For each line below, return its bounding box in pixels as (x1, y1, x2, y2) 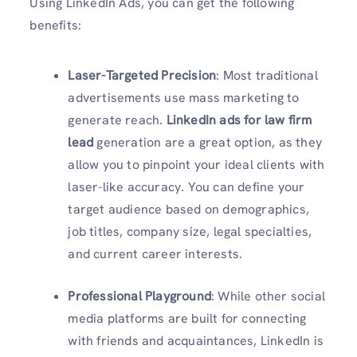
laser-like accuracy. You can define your (68, 178, 305, 195)
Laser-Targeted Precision (68, 66, 217, 84)
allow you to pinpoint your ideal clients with (68, 155, 325, 173)
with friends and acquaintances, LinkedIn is (68, 331, 324, 349)
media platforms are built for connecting (68, 309, 307, 327)
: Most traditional (216, 66, 318, 84)
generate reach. (68, 111, 167, 128)
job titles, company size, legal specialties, (68, 222, 312, 240)
